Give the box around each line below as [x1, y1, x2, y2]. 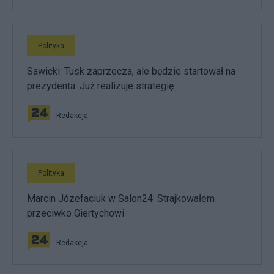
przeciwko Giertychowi [27, 207, 124, 219]
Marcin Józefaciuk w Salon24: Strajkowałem [27, 193, 215, 204]
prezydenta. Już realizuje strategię [27, 80, 174, 92]
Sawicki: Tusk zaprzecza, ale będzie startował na [27, 65, 235, 77]
